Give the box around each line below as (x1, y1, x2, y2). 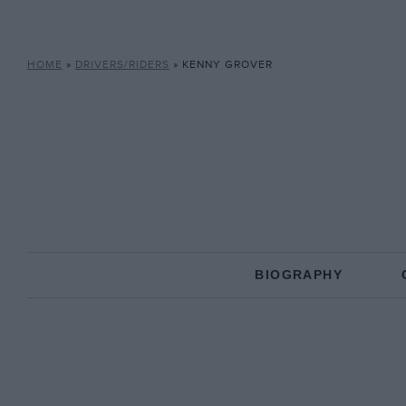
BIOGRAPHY (255, 267, 343, 282)
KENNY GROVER (181, 58, 273, 72)
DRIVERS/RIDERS (74, 58, 169, 72)
